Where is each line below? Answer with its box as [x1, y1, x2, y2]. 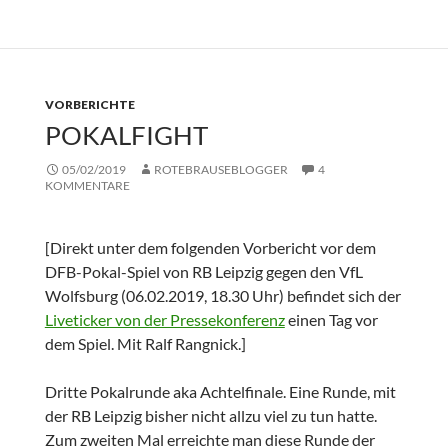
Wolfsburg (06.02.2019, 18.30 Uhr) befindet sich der [44, 286, 401, 306]
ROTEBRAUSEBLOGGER [153, 162, 288, 178]
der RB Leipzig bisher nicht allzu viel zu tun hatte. [44, 406, 377, 426]
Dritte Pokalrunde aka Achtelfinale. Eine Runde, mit [44, 382, 396, 402]
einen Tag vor [284, 310, 378, 330]
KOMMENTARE [44, 178, 130, 194]
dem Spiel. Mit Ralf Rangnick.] [44, 334, 246, 354]
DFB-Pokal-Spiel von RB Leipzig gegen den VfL [44, 262, 363, 282]
